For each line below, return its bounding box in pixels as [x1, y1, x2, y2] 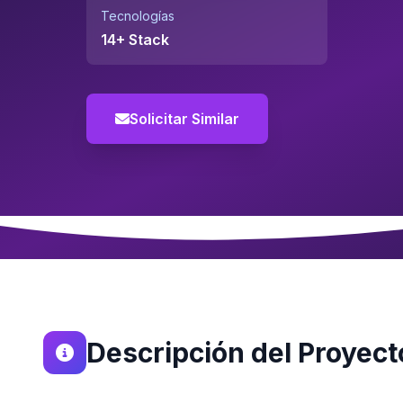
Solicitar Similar [130, 110, 239, 128]
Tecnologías [101, 8, 175, 23]
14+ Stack [101, 31, 169, 49]
